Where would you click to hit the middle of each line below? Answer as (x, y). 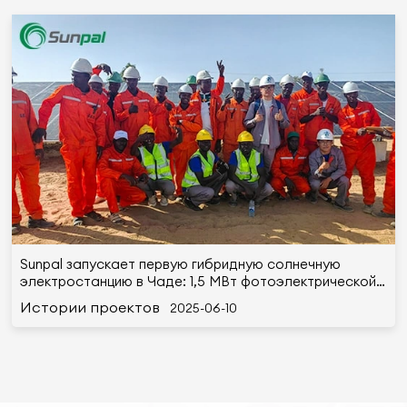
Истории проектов (89, 307)
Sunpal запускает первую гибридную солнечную (180, 264)
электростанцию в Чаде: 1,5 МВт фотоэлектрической (198, 282)
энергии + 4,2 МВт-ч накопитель (124, 299)
